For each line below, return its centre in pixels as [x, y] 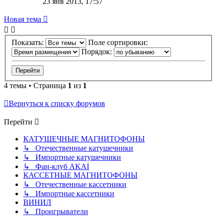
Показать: [29, 43]
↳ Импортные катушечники [72, 157]
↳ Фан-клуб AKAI [56, 167]
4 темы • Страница [36, 86]
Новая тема [23, 19]
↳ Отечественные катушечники [78, 148]
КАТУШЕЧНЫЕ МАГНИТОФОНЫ [84, 139]
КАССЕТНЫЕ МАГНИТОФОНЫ [80, 175]
